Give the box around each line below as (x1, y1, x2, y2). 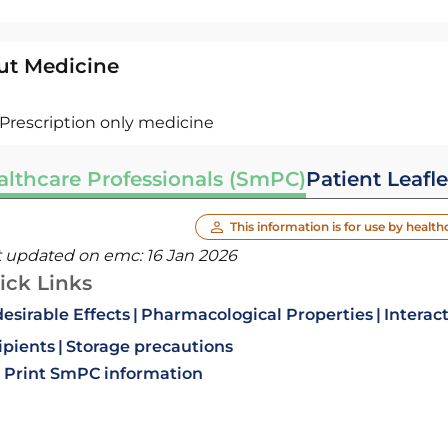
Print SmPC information (3, 364, 203, 383)
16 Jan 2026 (145, 246, 237, 265)
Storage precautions (65, 337, 233, 356)
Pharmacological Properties (140, 305, 373, 324)
